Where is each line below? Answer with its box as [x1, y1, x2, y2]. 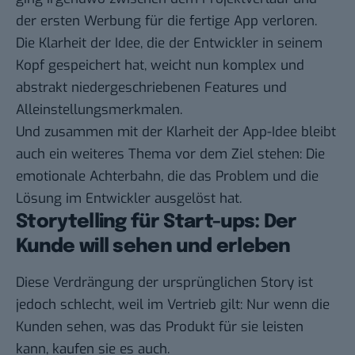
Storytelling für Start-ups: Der [16, 212, 297, 232]
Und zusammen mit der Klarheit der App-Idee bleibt [16, 122, 336, 141]
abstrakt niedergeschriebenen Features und [16, 78, 287, 97]
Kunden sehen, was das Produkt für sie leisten [16, 318, 303, 337]
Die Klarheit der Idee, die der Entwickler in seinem [16, 33, 323, 52]
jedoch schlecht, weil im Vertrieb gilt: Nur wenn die [16, 296, 330, 315]
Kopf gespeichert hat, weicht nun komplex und [16, 55, 304, 74]
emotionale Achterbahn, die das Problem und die [16, 166, 319, 185]
